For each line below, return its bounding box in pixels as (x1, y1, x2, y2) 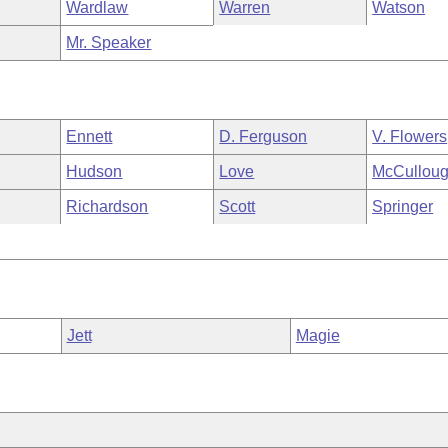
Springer (372, 198, 434, 215)
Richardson (66, 198, 149, 215)
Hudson (66, 163, 123, 180)
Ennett (66, 128, 113, 145)
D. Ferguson (219, 128, 308, 145)
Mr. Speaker (66, 34, 152, 51)
